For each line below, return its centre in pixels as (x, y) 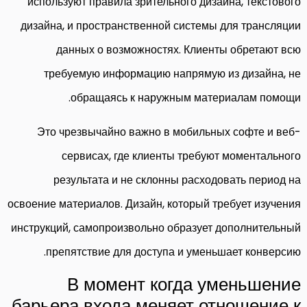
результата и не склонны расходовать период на (177, 180)
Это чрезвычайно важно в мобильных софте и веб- (169, 132)
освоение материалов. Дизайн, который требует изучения (154, 204)
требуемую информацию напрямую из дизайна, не (172, 73)
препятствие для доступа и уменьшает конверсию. (173, 251)
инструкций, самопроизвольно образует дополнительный (156, 228)
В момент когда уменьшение (184, 284)
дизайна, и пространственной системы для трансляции (161, 25)
